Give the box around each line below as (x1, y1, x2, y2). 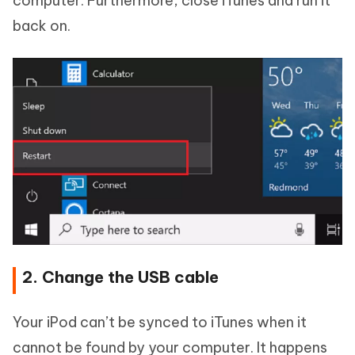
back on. (13, 17, 71, 35)
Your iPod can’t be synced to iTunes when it (13, 313, 307, 332)
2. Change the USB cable (22, 267, 219, 288)
